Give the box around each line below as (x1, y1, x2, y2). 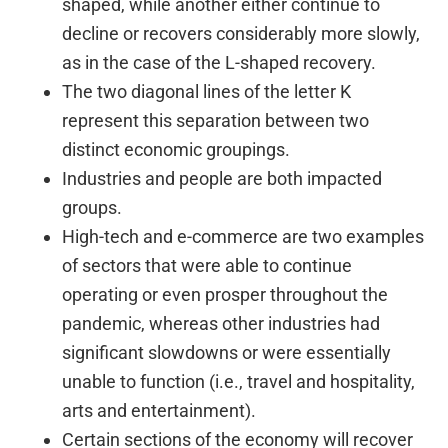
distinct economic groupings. (62, 139, 291, 161)
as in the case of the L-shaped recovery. (62, 52, 377, 74)
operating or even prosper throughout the (62, 284, 389, 306)
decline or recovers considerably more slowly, (62, 23, 421, 45)
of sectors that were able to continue (62, 255, 353, 277)
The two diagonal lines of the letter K (62, 81, 352, 103)
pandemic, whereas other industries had (62, 313, 381, 335)
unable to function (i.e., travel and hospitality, (62, 371, 416, 393)
